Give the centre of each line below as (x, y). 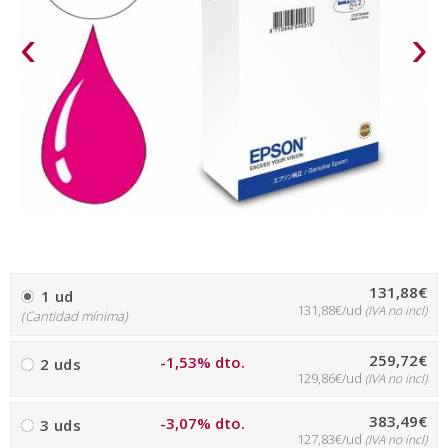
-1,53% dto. (203, 362)
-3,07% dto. (203, 423)
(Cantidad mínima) (74, 316)
